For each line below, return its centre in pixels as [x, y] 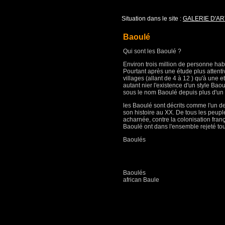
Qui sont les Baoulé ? [152, 51]
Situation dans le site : [152, 19]
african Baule [141, 180]
